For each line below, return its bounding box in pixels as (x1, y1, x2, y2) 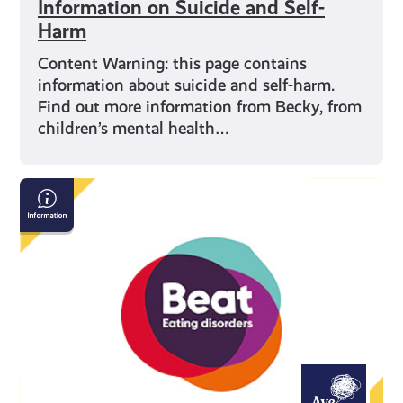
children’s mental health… (38, 118, 230, 138)
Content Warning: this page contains (38, 53, 308, 73)
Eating (19, 200, 74, 223)
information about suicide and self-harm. (38, 75, 336, 94)
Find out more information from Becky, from (38, 96, 363, 116)
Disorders (19, 222, 101, 246)
